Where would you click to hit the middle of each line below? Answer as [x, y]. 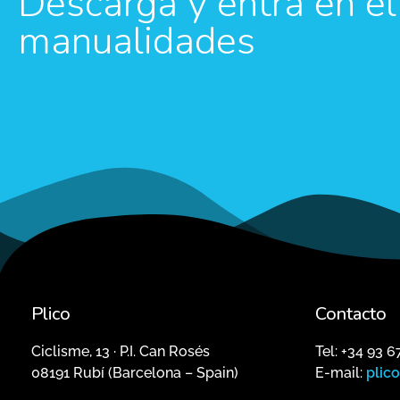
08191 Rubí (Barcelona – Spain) [135, 373]
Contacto [350, 314]
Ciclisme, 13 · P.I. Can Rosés [121, 352]
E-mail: [340, 373]
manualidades [137, 41]
